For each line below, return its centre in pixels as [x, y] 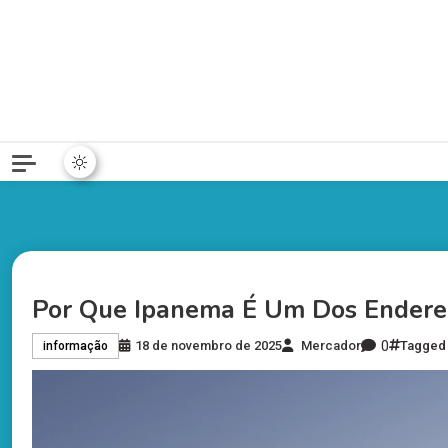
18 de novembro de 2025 [208, 346]
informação [75, 346]
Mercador [331, 346]
